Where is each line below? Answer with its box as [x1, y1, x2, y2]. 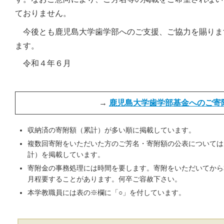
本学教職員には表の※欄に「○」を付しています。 [27, 188, 185, 196]
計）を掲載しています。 [27, 150, 104, 158]
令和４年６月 [15, 59, 71, 67]
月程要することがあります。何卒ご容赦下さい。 [27, 175, 181, 183]
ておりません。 [15, 9, 71, 17]
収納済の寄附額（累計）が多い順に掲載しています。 [27, 126, 195, 134]
